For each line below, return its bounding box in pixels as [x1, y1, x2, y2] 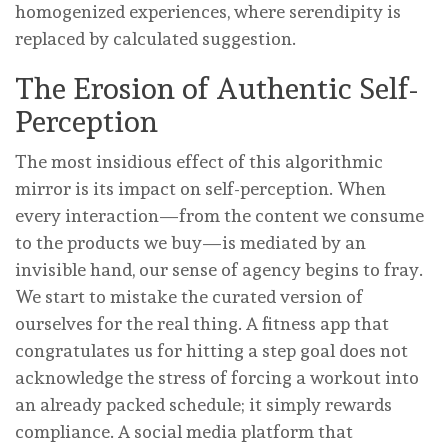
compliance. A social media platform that [15, 420, 353, 442]
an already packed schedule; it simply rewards [15, 393, 392, 415]
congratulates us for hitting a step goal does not [15, 339, 408, 361]
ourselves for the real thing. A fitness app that [15, 312, 389, 334]
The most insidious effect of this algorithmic [15, 150, 383, 172]
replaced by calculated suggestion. [15, 27, 296, 49]
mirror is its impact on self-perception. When [15, 177, 386, 199]
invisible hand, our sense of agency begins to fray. [15, 258, 423, 280]
